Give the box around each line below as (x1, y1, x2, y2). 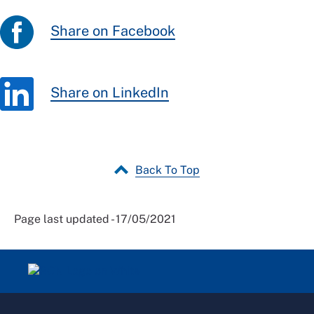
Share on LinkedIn (50, 84, 169, 102)
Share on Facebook (50, 22, 175, 40)
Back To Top (135, 163, 200, 177)
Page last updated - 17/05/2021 (14, 212, 176, 226)
